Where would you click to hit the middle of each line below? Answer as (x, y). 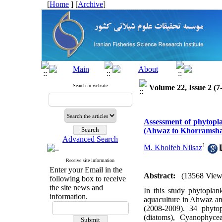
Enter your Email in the (86, 170)
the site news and (76, 188)
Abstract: (160, 176)
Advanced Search (90, 139)
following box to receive (87, 179)
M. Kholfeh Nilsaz (173, 148)
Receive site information (90, 160)
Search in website (90, 85)
